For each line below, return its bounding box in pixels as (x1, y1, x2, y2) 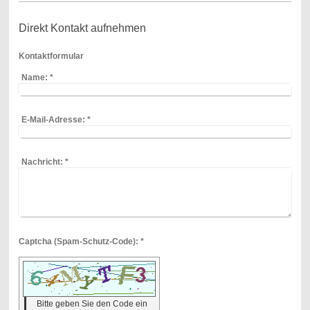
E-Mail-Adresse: (21, 114, 85, 125)
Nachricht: (21, 156, 63, 167)
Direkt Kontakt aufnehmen (18, 21, 146, 34)
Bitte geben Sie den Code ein (36, 298, 149, 309)
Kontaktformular (18, 51, 84, 61)
